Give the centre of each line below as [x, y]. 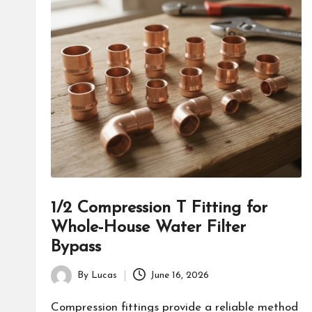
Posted [65, 283]
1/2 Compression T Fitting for [159, 208]
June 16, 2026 [180, 276]
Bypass [76, 247]
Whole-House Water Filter [148, 227]
